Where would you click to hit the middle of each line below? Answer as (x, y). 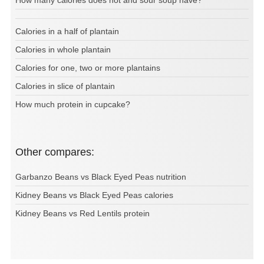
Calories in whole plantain (63, 50)
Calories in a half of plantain (67, 32)
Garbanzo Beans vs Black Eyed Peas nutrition (101, 177)
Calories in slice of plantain (65, 86)
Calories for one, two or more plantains (88, 68)
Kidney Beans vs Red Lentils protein (82, 214)
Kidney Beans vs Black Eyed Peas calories (94, 195)
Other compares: (59, 152)
